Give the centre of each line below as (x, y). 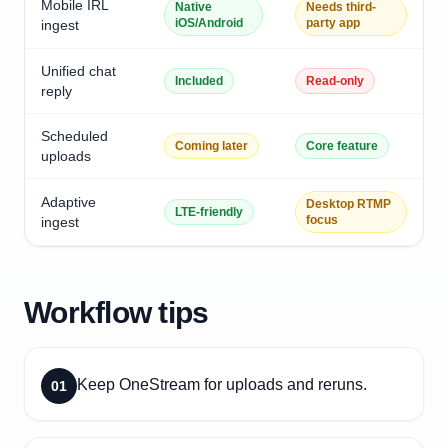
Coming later (211, 146)
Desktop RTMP (348, 204)
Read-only (335, 81)
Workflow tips (116, 312)
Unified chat (78, 71)
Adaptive (68, 202)
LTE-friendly (209, 212)
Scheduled (74, 136)
